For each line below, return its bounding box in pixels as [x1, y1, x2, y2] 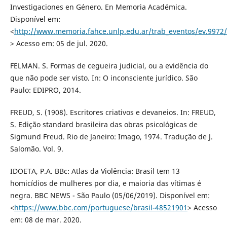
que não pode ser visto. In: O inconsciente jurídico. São [10, 73, 198, 83]
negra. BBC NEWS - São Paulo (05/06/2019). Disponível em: [10, 191, 210, 201]
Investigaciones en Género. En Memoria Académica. [10, 2, 187, 12]
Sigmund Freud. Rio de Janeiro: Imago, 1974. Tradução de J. [10, 132, 213, 142]
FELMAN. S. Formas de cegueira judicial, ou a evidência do [10, 61, 208, 71]
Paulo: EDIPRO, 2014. [10, 85, 81, 95]
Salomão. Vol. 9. [10, 144, 63, 154]
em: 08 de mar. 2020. [10, 215, 82, 225]
